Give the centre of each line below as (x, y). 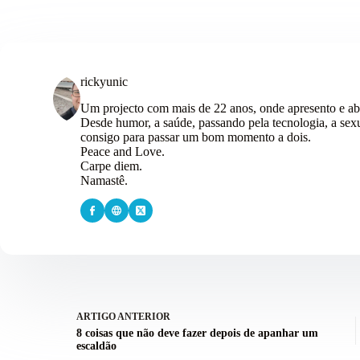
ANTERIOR (143, 317)
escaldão (96, 346)
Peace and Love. (123, 152)
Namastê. (104, 181)
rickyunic (104, 82)
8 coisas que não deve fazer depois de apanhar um (197, 333)
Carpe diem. (111, 166)
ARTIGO (96, 317)
